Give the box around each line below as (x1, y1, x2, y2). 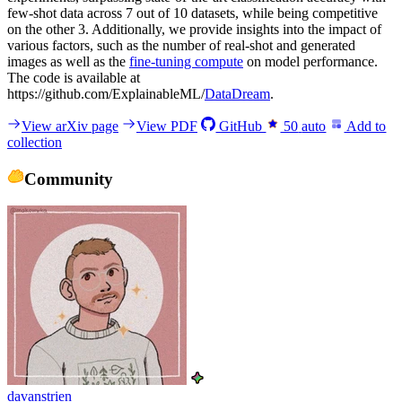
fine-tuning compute (129, 53, 243, 69)
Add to (344, 118, 387, 134)
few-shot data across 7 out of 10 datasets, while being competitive (7, 4, 378, 21)
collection (7, 134, 62, 150)
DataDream (205, 85, 270, 101)
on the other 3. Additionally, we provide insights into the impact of (7, 21, 381, 37)
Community (23, 169, 113, 188)
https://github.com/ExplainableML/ (7, 85, 205, 101)
